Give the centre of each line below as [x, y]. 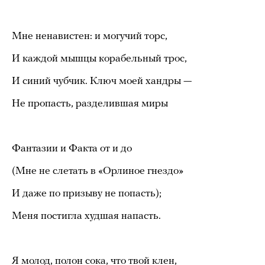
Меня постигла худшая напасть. [86, 216]
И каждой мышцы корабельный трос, [99, 59]
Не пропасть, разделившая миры [90, 104]
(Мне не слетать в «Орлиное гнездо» [98, 171]
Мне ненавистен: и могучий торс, [90, 36]
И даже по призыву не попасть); [87, 193]
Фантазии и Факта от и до [72, 148]
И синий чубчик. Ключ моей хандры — [102, 81]
